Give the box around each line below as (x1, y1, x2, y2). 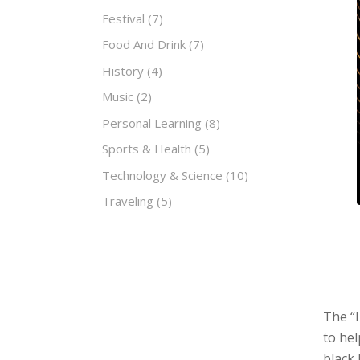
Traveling (102, 193, 153, 209)
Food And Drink (102, 36, 186, 52)
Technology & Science (102, 166, 223, 183)
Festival (102, 10, 145, 27)
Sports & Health (102, 141, 191, 157)
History (102, 62, 144, 79)
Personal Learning (102, 114, 202, 131)
